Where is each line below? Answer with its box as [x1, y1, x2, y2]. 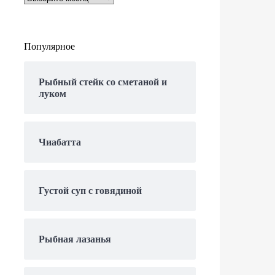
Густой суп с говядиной [39, 185, 142, 196]
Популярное [24, 41, 75, 52]
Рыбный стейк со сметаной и [39, 77, 167, 88]
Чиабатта [39, 137, 81, 148]
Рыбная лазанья [39, 234, 111, 245]
